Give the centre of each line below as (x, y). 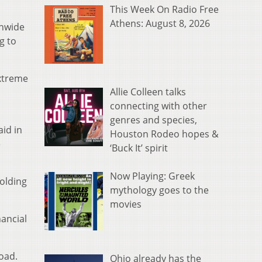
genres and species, (154, 120)
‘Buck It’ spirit (139, 148)
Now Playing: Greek (152, 176)
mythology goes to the (159, 190)
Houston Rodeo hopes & (164, 134)
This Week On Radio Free (164, 10)
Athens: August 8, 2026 (160, 24)
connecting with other (158, 106)
